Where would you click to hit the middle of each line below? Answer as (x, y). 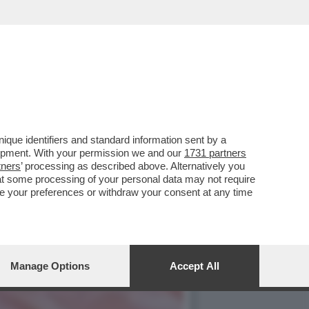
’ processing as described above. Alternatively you (133, 166)
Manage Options (50, 266)
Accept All (195, 266)
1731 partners (215, 153)
